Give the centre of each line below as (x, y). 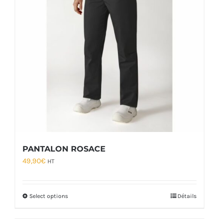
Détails (187, 196)
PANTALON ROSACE (64, 149)
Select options (49, 196)
